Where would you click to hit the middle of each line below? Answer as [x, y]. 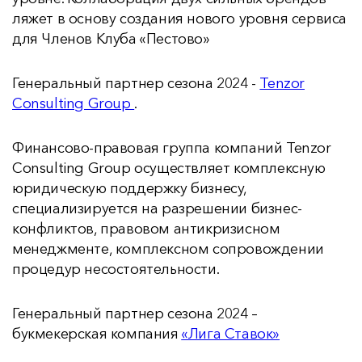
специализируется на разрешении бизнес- [157, 208]
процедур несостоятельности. [116, 269]
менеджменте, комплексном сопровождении [168, 249]
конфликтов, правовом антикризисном [146, 229]
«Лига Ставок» [231, 334]
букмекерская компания [97, 334]
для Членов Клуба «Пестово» [111, 39]
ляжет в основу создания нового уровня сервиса [180, 19]
